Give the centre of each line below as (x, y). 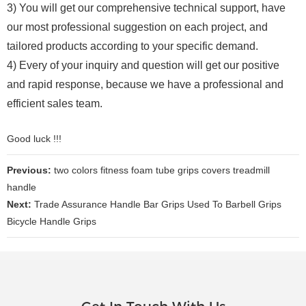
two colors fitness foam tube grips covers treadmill (161, 170)
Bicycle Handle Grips (52, 221)
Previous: (29, 170)
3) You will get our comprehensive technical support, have (146, 8)
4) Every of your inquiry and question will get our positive (143, 65)
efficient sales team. (55, 103)
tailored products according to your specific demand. (133, 46)
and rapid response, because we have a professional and (145, 84)
